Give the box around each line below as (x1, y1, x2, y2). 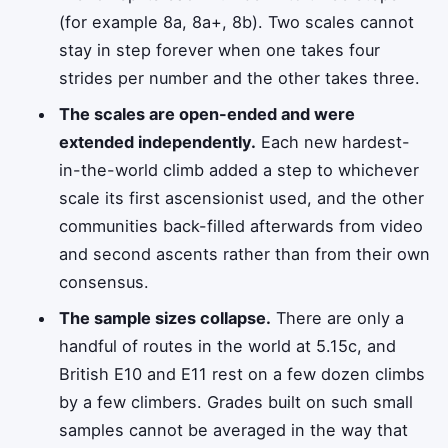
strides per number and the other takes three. (59, 68, 421, 89)
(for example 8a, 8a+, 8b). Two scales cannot (59, 12, 415, 33)
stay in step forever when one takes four (59, 40, 381, 61)
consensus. (59, 272, 150, 293)
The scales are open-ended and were (59, 104, 356, 125)
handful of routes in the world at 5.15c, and (59, 336, 397, 357)
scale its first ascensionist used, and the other (59, 188, 425, 209)
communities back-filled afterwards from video (59, 216, 424, 237)
